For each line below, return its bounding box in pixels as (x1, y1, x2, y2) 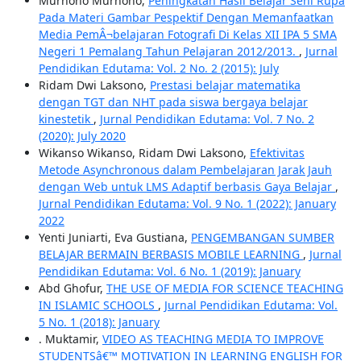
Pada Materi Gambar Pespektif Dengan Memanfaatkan (38, 10, 334, 26)
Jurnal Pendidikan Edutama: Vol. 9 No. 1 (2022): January (38, 196, 336, 212)
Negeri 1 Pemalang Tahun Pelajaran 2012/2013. (38, 44, 299, 60)
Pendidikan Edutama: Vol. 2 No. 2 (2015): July (38, 60, 279, 77)
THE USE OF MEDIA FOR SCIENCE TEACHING (106, 280, 343, 297)
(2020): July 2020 (38, 128, 126, 144)
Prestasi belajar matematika (149, 77, 301, 93)
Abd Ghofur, (38, 280, 106, 297)
